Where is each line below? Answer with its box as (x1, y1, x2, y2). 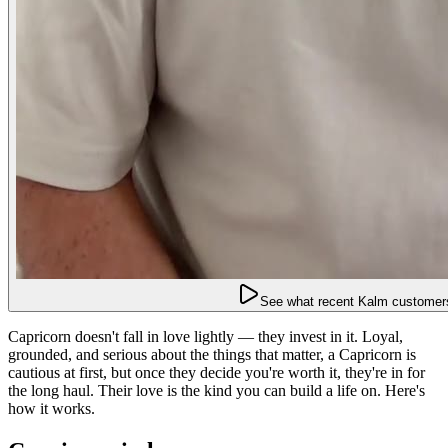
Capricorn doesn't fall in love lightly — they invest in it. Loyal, (8, 327, 403, 345)
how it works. (8, 399, 95, 417)
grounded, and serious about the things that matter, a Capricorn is (8, 345, 416, 363)
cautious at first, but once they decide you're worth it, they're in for (8, 363, 425, 381)
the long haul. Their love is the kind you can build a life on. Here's (8, 381, 425, 399)
